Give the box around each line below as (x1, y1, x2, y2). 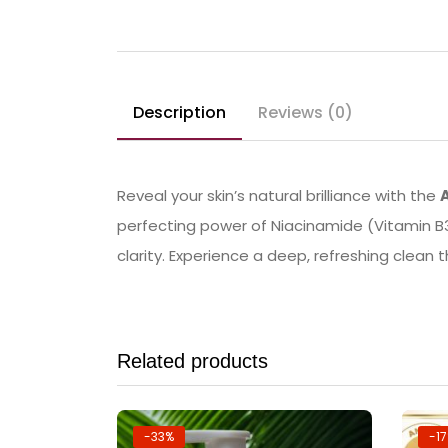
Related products (117, 349, 268, 372)
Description (133, 100, 226, 124)
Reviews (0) (258, 100, 353, 124)
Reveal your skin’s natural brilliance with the (117, 184, 440, 206)
